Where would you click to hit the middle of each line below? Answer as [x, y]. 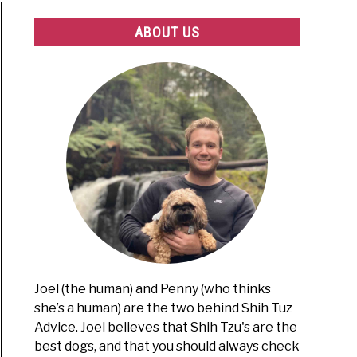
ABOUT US [167, 32]
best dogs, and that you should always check [167, 347]
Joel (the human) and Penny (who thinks [153, 289]
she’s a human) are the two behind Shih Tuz [164, 308]
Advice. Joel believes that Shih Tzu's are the [166, 328]
